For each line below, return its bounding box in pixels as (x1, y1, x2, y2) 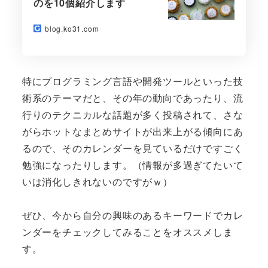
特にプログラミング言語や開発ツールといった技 (22, 74, 243, 88)
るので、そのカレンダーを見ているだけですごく (22, 141, 243, 155)
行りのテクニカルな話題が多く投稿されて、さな (22, 107, 243, 121)
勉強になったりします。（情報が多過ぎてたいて (22, 157, 243, 172)
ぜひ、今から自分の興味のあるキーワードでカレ (22, 208, 243, 223)
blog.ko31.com (44, 23, 99, 33)
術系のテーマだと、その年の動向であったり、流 (22, 90, 243, 105)
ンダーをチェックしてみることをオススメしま (22, 225, 233, 239)
